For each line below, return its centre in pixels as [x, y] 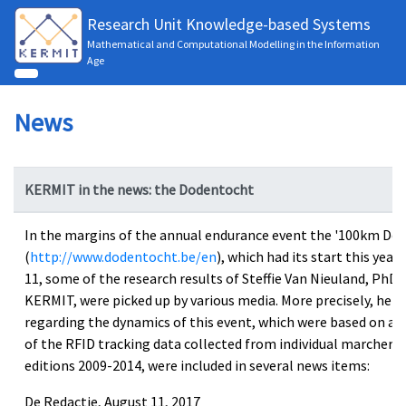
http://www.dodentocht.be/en [123, 256]
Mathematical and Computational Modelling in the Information [233, 44]
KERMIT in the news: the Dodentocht [139, 189]
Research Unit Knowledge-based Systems [229, 24]
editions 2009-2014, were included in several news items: [197, 365]
